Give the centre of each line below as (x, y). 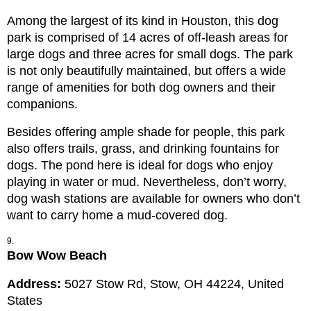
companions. (42, 104)
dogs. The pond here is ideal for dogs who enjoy (140, 166)
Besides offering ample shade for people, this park (146, 132)
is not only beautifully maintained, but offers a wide (146, 71)
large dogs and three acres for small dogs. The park (150, 54)
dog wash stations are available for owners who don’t (153, 199)
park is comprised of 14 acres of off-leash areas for (148, 38)
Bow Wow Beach (57, 256)
